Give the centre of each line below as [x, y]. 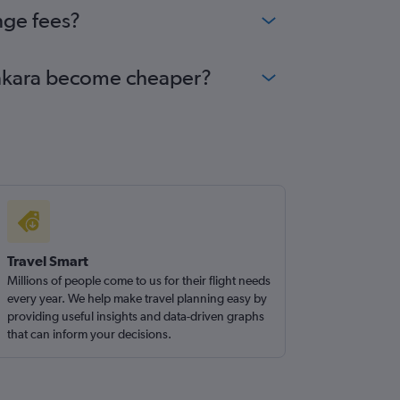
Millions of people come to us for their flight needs [139, 280]
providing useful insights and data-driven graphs [136, 316]
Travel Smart [48, 261]
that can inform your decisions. [90, 334]
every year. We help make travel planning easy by [137, 298]
